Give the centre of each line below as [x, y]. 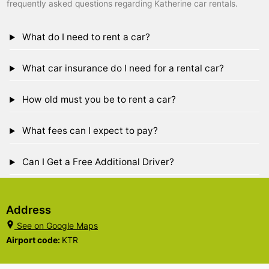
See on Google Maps [57, 226]
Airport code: [34, 240]
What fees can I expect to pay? [89, 131]
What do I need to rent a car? [85, 37]
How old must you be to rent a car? [98, 100]
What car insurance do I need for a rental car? [122, 68]
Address [29, 210]
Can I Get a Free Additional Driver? [97, 162]
